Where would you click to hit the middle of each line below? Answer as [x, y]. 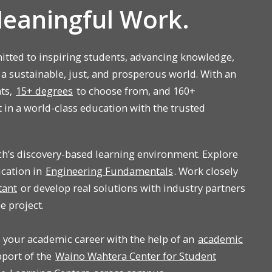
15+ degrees [44, 91]
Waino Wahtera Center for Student [136, 256]
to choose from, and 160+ [135, 91]
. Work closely [206, 171]
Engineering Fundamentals [109, 171]
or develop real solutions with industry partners [132, 188]
